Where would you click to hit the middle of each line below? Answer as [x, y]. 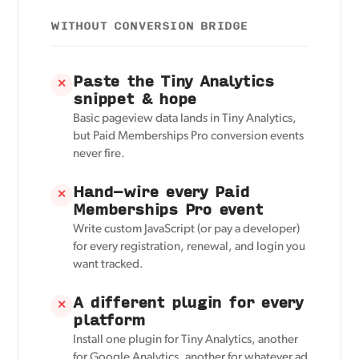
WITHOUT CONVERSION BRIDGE [149, 25]
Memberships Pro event [168, 208]
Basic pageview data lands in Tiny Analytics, [185, 119]
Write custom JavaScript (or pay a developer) [187, 229]
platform [109, 319]
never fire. [99, 154]
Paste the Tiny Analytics [173, 80]
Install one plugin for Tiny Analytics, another [186, 340]
